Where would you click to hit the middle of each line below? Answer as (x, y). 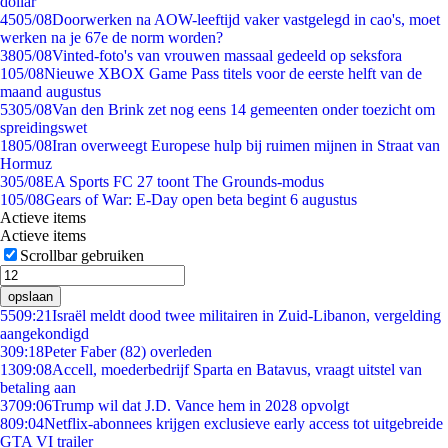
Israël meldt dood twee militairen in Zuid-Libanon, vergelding (246, 315)
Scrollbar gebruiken (82, 255)
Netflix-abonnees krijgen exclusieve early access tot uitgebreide (243, 423)
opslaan (30, 296)
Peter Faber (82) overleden (128, 351)
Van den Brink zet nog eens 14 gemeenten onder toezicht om (243, 109)
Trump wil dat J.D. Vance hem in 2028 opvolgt (200, 405)
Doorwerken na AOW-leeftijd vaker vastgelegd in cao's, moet (246, 19)
